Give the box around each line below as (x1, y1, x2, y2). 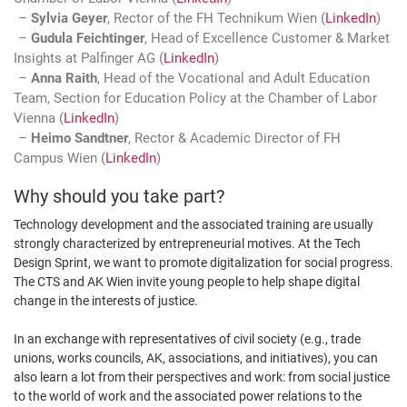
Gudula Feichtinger (31, 30, 144, 47)
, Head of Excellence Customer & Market (144, 30, 390, 47)
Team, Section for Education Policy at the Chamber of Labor (14, 90, 377, 107)
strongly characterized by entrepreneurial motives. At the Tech (14, 236, 361, 252)
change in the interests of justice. (14, 293, 198, 309)
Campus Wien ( (14, 150, 105, 167)
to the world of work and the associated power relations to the (14, 389, 362, 404)
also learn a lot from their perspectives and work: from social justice (14, 370, 390, 385)
